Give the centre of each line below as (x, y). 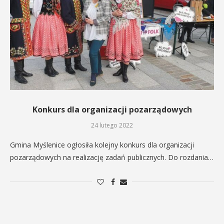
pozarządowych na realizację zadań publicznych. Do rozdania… (112, 157)
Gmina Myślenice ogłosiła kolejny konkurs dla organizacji (102, 145)
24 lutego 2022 (112, 125)
